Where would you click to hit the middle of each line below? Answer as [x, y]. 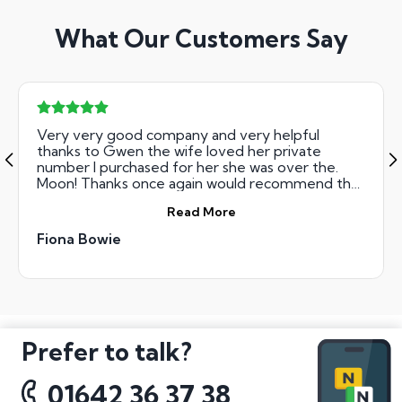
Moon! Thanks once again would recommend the [198, 183]
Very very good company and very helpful [178, 134]
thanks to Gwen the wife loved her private [179, 150]
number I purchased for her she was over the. [188, 166]
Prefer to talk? [107, 351]
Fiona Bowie [79, 238]
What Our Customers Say [201, 39]
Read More [201, 211]
